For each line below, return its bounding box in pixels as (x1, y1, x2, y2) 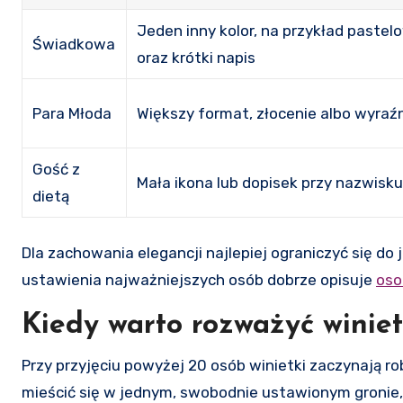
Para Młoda (32, 103, 112, 122)
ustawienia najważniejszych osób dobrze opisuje (22, 270, 376, 289)
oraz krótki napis (137, 48, 256, 67)
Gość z (32, 159, 81, 178)
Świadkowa (32, 34, 116, 53)
